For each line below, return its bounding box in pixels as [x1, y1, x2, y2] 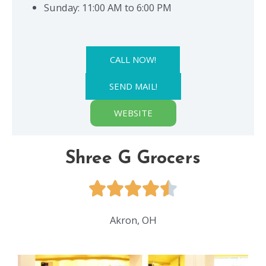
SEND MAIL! [109, 80, 157, 92]
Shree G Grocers [65, 149, 201, 168]
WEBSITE [113, 106, 153, 119]
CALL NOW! [110, 53, 156, 65]
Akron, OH [109, 213, 157, 227]
